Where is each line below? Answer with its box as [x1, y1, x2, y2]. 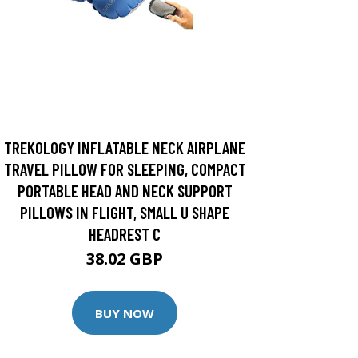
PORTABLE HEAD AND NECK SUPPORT [17, 181, 233, 201]
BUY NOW [95, 304, 154, 321]
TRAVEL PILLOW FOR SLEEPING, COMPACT [3, 159, 246, 179]
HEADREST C [89, 224, 161, 244]
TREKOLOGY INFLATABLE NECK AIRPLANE [4, 137, 245, 157]
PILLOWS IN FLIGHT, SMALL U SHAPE [20, 202, 229, 222]
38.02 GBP [86, 248, 163, 269]
